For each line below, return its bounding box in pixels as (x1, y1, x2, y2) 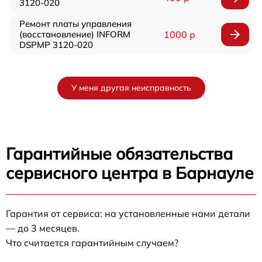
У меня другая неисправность (71, 82, 191, 93)
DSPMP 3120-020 (19, 39, 93, 50)
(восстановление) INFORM (19, 28, 130, 40)
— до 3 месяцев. (6, 222, 80, 234)
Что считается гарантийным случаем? (6, 236, 178, 249)
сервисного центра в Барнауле (6, 162, 254, 183)
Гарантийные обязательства (6, 143, 233, 164)
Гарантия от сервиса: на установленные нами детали (6, 207, 250, 219)
